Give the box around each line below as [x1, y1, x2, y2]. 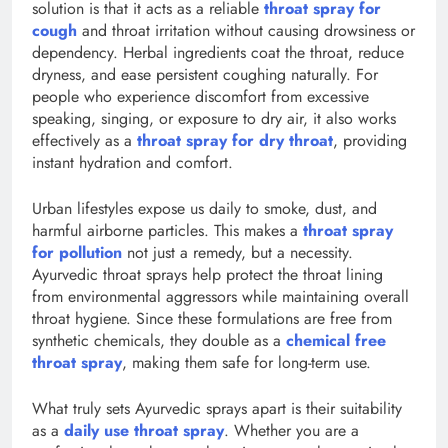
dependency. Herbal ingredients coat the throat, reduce [32, 40, 404, 64]
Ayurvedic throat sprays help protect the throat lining [32, 262, 383, 286]
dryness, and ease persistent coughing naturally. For [32, 62, 378, 86]
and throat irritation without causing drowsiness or [77, 18, 415, 42]
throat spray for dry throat [137, 128, 333, 152]
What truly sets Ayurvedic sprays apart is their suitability [32, 396, 402, 420]
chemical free [286, 328, 386, 352]
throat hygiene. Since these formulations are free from [32, 306, 392, 330]
